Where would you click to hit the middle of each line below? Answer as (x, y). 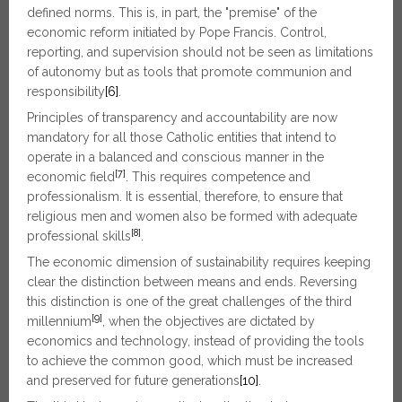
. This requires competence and (218, 177)
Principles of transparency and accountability (157, 118)
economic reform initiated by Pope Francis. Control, (177, 32)
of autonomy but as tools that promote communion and (189, 72)
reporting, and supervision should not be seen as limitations (200, 52)
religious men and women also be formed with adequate (192, 216)
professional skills (79, 236)
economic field (71, 177)
